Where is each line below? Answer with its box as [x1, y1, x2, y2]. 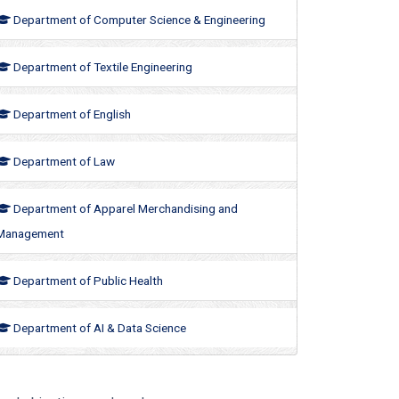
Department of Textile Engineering [11, 59, 192, 74]
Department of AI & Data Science [11, 320, 186, 335]
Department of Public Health [11, 273, 163, 288]
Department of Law [11, 153, 115, 168]
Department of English [11, 106, 131, 121]
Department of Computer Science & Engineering [11, 12, 265, 27]
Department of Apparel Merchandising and [11, 200, 238, 216]
